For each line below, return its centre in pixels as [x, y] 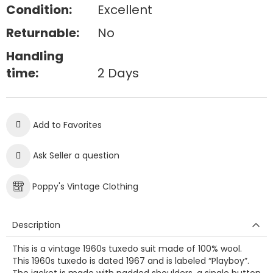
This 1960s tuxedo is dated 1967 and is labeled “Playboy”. [131, 261]
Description [36, 225]
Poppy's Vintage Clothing [85, 186]
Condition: [39, 10]
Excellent [125, 10]
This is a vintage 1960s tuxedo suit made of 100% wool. [127, 249]
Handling [35, 56]
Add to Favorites [67, 125]
